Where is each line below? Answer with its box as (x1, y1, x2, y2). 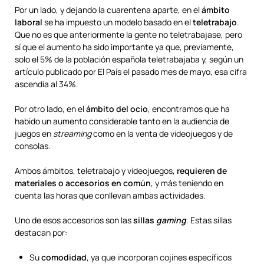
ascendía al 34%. (15, 78, 78, 90)
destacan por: (15, 227, 67, 238)
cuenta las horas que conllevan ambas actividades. (15, 190, 206, 201)
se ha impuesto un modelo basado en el (42, 16, 193, 28)
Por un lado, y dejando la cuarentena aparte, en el (15, 4, 202, 15)
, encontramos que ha (148, 103, 230, 114)
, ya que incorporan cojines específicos (87, 252, 232, 263)
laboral (15, 16, 42, 28)
